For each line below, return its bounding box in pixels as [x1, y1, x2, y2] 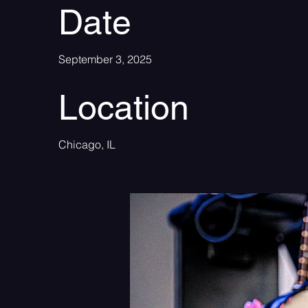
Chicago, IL [58, 137, 115, 152]
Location [58, 87, 189, 128]
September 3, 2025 [58, 52, 152, 67]
